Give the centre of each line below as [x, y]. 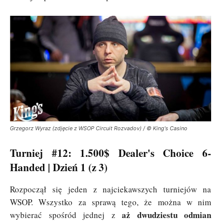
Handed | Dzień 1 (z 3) [59, 167]
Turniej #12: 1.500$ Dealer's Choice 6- [110, 153]
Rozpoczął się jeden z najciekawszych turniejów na [110, 189]
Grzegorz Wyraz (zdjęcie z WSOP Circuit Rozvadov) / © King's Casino [99, 128]
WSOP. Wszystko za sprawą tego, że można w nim [110, 202]
